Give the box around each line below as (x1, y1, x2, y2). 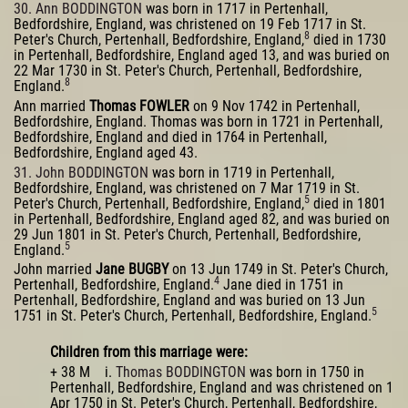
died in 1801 (310, 194, 386, 212)
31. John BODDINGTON (14, 163, 148, 181)
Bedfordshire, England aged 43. (14, 143, 198, 161)
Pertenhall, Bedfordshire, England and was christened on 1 (50, 379, 393, 397)
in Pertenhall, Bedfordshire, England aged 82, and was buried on (14, 209, 390, 228)
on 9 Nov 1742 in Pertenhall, (189, 97, 360, 115)
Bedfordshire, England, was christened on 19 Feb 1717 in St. (14, 15, 366, 34)
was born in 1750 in (246, 363, 364, 382)
